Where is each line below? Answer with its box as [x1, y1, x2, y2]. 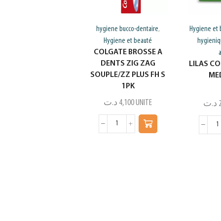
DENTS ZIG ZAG [100, 59, 155, 68]
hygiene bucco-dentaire [96, 25, 158, 33]
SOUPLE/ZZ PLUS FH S [90, 71, 166, 79]
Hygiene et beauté [104, 37, 152, 45]
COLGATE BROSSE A [93, 48, 162, 56]
